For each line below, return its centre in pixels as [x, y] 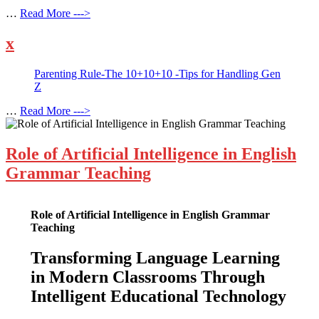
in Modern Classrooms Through [147, 277]
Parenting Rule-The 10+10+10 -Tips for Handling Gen [157, 74]
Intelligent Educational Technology [158, 296]
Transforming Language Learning [155, 257]
